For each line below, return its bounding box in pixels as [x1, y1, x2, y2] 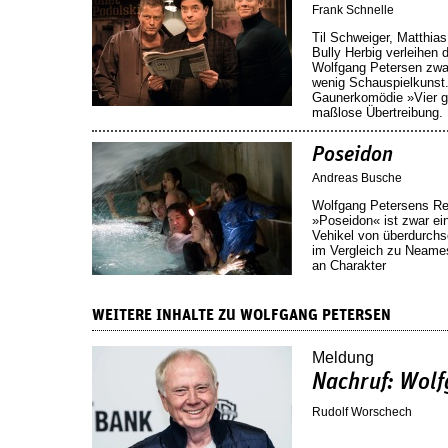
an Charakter [312, 258, 386, 274]
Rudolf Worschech [312, 404, 412, 419]
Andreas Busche [312, 171, 402, 186]
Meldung [312, 348, 374, 366]
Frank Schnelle [312, 2, 394, 17]
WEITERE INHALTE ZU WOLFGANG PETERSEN [92, 306, 391, 323]
